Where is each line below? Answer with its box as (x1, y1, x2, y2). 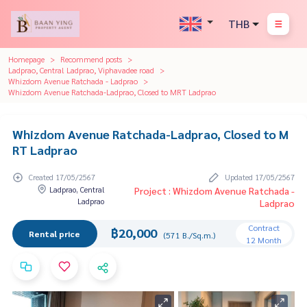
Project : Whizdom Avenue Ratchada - (134, 184, 295, 197)
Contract (247, 221, 280, 233)
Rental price (29, 228, 81, 239)
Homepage (8, 53, 45, 65)
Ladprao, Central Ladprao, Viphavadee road (8, 64, 154, 76)
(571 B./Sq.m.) (162, 229, 215, 241)
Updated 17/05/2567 (223, 172, 295, 183)
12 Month (245, 234, 282, 245)
